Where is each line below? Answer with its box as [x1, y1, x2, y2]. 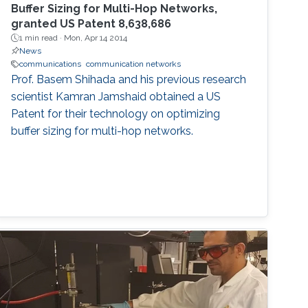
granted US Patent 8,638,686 [11, 17, 172, 31]
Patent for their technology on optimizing [11, 107, 221, 121]
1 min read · [19, 33, 65, 43]
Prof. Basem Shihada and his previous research [11, 73, 247, 87]
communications [19, 59, 82, 69]
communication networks [86, 59, 181, 69]
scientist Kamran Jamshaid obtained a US [11, 90, 221, 104]
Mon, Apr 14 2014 [64, 33, 128, 43]
